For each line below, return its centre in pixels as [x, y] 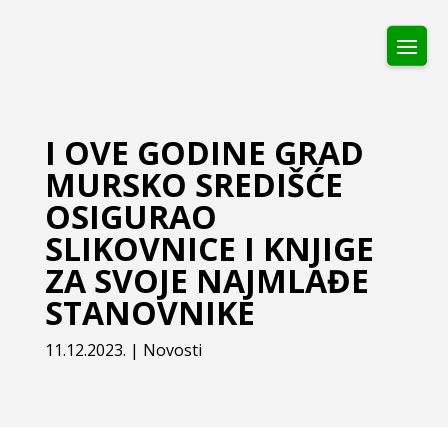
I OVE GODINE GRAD [204, 152]
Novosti [172, 350]
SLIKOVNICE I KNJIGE [209, 248]
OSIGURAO [130, 216]
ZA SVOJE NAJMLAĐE [206, 280]
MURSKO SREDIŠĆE [193, 184]
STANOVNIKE [149, 312]
